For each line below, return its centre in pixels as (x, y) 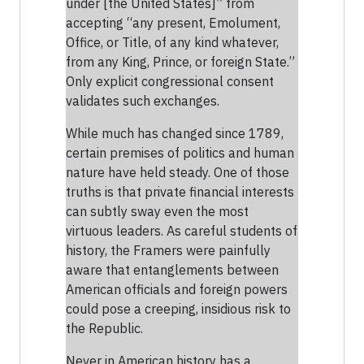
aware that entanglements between (172, 270)
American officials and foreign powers (177, 290)
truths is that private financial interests (180, 192)
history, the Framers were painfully (168, 251)
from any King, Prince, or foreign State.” (180, 62)
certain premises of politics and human (180, 153)
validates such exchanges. (143, 101)
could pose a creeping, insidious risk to (178, 309)
